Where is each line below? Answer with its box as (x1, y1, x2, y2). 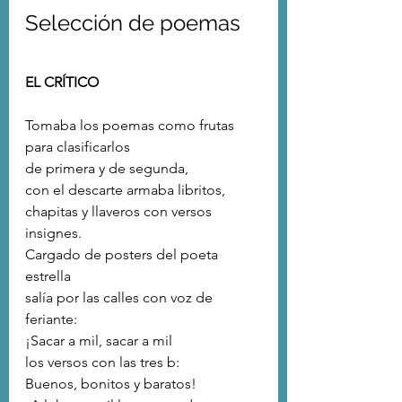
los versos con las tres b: (25, 354, 179, 371)
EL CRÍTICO (25, 74, 99, 92)
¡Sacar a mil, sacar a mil (25, 332, 172, 350)
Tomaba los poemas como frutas (25, 117, 234, 135)
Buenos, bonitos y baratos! (25, 375, 197, 393)
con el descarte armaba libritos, (25, 181, 225, 199)
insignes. (25, 224, 82, 242)
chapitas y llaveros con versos (25, 203, 215, 221)
